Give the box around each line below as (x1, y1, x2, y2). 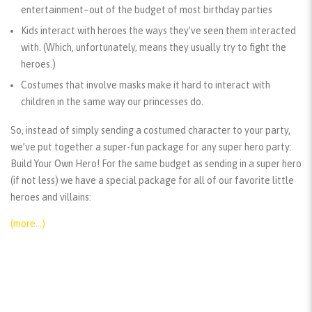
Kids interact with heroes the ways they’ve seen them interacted (21, 25, 296, 37)
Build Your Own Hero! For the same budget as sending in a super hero (10, 158, 302, 170)
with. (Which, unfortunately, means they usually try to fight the (21, 42, 286, 54)
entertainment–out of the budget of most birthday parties (21, 4, 272, 16)
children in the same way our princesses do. (21, 96, 203, 108)
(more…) (10, 218, 45, 230)
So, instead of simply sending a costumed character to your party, (10, 125, 290, 136)
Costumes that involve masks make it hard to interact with (21, 79, 270, 91)
